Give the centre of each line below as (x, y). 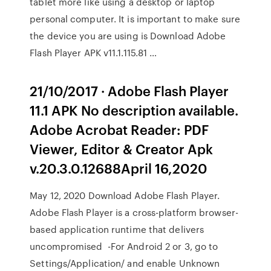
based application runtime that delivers (117, 229)
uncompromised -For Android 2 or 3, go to (124, 246)
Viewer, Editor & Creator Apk (122, 149)
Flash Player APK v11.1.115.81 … (93, 53)
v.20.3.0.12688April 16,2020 (119, 168)
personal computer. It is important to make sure (135, 19)
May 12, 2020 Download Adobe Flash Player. (125, 195)
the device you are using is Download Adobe (128, 36)
